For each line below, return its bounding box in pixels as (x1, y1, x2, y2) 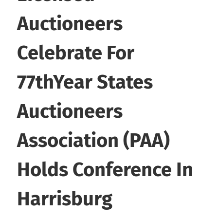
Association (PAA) (17, 129, 170, 153)
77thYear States (17, 71, 153, 94)
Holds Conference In (17, 158, 193, 182)
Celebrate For (17, 41, 134, 65)
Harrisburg (17, 187, 112, 211)
